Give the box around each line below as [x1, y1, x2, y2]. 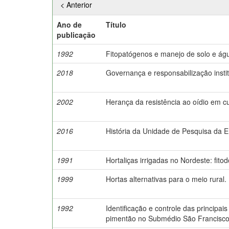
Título [106, 19, 126, 30]
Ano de [57, 19, 82, 30]
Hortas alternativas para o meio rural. [106, 173, 226, 184]
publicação [57, 29, 96, 40]
